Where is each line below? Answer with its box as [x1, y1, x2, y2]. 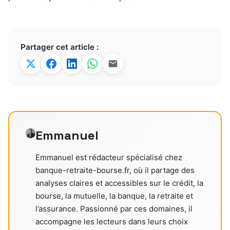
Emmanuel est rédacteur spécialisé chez [35, 152, 183, 162]
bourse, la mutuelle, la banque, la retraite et [35, 190, 194, 201]
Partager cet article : [21, 42, 99, 52]
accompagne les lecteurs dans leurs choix [35, 216, 188, 226]
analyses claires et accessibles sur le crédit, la [35, 178, 204, 188]
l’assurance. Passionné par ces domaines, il [35, 203, 193, 214]
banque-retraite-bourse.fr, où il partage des [35, 165, 195, 175]
